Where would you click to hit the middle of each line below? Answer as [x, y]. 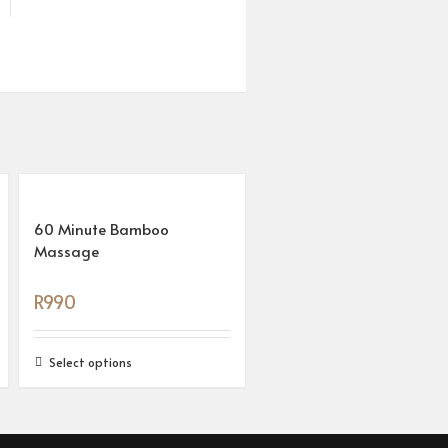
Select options [90, 362]
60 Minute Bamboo [101, 228]
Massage [66, 250]
